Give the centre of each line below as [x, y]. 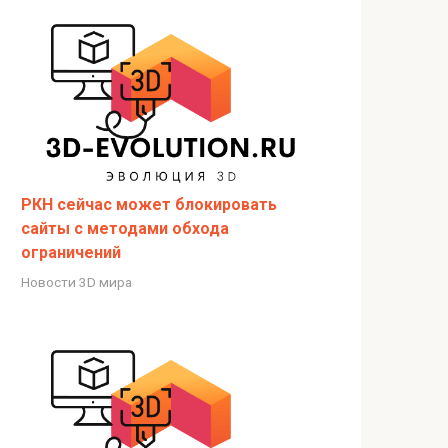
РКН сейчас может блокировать [149, 204]
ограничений [71, 252]
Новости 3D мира [76, 281]
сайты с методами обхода [125, 228]
